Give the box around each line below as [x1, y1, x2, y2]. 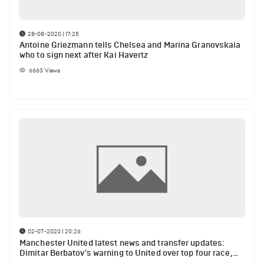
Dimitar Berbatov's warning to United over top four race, [19, 248, 233, 258]
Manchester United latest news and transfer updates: [19, 238, 225, 248]
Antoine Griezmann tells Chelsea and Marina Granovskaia [19, 40, 241, 51]
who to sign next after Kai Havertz [19, 50, 148, 61]
